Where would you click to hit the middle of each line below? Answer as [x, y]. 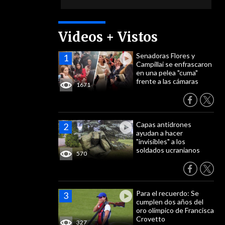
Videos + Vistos [108, 37]
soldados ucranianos [168, 150]
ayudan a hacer [159, 133]
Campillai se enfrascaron [174, 64]
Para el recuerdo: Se [167, 193]
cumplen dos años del [170, 202]
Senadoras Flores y [165, 55]
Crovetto [151, 219]
